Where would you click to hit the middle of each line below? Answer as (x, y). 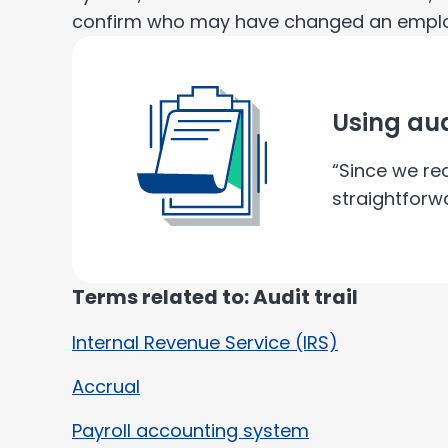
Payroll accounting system (190, 430)
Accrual (106, 386)
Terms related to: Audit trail (215, 297)
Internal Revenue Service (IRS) (205, 342)
